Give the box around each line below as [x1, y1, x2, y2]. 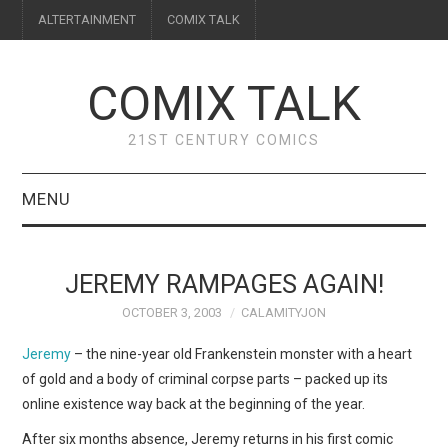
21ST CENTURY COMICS [128, 132, 320, 148]
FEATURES [42, 341, 129, 361]
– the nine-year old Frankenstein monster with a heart [71, 345, 413, 362]
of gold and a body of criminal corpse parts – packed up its [22, 370, 389, 387]
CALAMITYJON [241, 305, 326, 320]
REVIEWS [42, 290, 118, 310]
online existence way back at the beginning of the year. [22, 395, 366, 412]
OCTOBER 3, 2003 [122, 305, 222, 320]
